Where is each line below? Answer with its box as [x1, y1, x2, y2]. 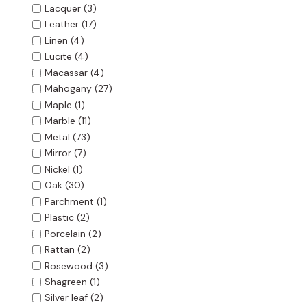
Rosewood [44, 259, 93, 272]
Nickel [44, 163, 70, 176]
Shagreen [44, 275, 87, 288]
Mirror [44, 147, 71, 160]
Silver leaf [44, 291, 88, 304]
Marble [44, 114, 75, 127]
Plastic [44, 211, 74, 224]
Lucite [44, 50, 72, 63]
